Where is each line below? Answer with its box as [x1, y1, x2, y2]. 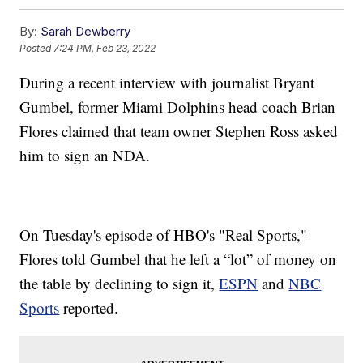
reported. [59, 297, 119, 318]
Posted [19, 42, 54, 55]
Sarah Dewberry [41, 23, 131, 40]
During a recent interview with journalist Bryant [19, 72, 315, 93]
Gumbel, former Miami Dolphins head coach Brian [19, 96, 336, 117]
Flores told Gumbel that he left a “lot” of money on [19, 249, 337, 270]
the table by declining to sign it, [19, 273, 220, 294]
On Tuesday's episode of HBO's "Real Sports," [19, 224, 308, 246]
